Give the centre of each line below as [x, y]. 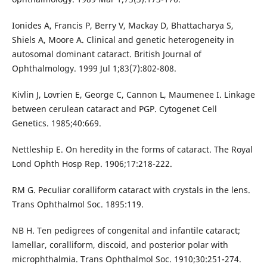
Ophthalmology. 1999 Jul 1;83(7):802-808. [94, 68]
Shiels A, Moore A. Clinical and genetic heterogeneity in [123, 40]
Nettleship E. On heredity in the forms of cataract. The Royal [132, 150]
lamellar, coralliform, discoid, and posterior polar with [120, 245]
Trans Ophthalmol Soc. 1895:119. [77, 204]
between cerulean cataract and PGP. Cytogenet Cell [114, 109]
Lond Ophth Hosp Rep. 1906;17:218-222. [92, 164]
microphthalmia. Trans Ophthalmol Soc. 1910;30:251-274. [126, 259]
